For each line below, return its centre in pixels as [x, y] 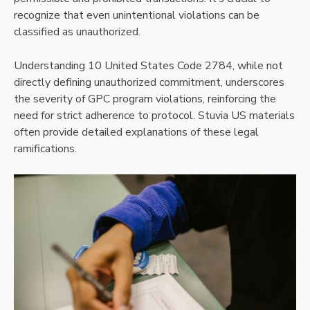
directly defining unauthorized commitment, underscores [149, 82]
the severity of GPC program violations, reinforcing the [145, 99]
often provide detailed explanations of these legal [136, 132]
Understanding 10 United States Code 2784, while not [148, 65]
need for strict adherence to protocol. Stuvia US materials [154, 115]
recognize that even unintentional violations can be [137, 15]
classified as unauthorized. [77, 31]
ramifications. [45, 148]
